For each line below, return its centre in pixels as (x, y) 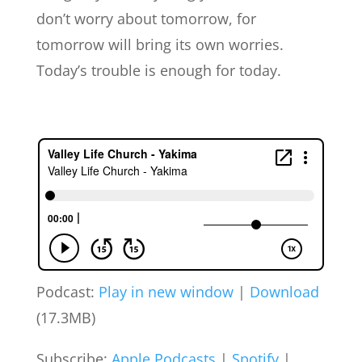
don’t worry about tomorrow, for (146, 19)
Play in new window (166, 292)
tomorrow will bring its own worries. (160, 44)
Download (284, 292)
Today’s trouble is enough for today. (158, 70)
